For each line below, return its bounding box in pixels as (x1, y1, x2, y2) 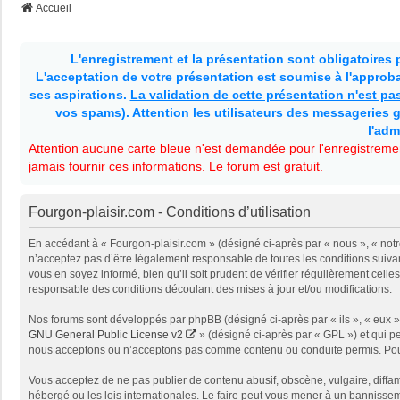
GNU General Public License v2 (29, 328, 183, 341)
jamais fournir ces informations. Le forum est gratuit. (29, 159, 323, 173)
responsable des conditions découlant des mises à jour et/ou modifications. (29, 282, 392, 296)
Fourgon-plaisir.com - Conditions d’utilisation (29, 204, 311, 220)
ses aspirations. (29, 87, 130, 102)
